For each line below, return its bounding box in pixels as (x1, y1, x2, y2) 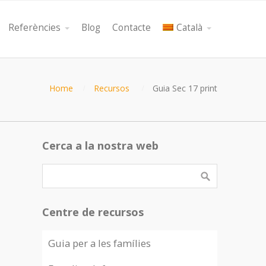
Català (176, 21, 202, 34)
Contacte (112, 21, 151, 34)
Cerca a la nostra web (42, 138, 159, 153)
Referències (8, 21, 61, 34)
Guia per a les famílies (47, 236, 151, 250)
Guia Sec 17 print (153, 83, 217, 94)
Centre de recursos (42, 205, 144, 219)
